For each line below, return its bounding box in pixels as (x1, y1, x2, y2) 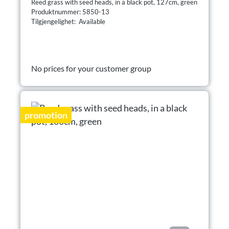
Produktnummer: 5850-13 (31, 7, 111, 16)
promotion (25, 109, 67, 121)
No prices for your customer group (31, 63, 151, 73)
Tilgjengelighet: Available (31, 17, 105, 26)
